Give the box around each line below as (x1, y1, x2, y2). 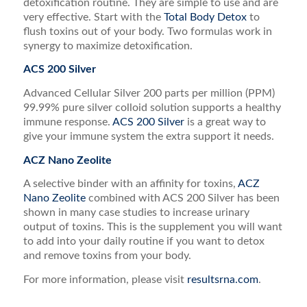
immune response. (23, 116, 110, 127)
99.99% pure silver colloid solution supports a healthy (23, 101, 281, 113)
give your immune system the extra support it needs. (23, 130, 277, 142)
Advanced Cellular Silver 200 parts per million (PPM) (23, 87, 275, 99)
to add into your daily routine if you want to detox (23, 236, 265, 247)
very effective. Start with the (23, 11, 161, 23)
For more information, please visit (23, 273, 184, 285)
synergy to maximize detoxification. (23, 40, 195, 51)
